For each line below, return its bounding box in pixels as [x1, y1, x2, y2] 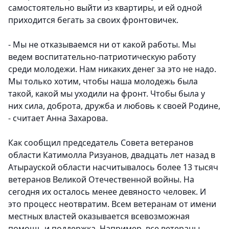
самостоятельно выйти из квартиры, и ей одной [8, 2, 202, 14]
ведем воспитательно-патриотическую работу [8, 51, 196, 63]
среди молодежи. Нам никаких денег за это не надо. [8, 63, 216, 75]
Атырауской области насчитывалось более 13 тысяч [8, 162, 218, 173]
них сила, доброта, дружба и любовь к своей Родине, [8, 100, 220, 112]
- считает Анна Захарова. [8, 112, 112, 124]
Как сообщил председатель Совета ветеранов [8, 137, 193, 149]
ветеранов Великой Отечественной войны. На [8, 174, 194, 186]
